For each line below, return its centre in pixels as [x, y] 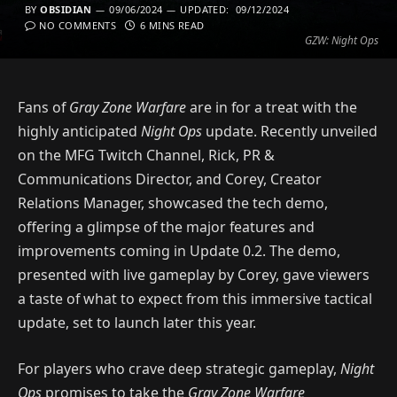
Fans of [43, 107]
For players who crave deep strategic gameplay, [179, 368]
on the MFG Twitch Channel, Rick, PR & [146, 155]
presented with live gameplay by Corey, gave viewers [194, 275]
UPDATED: [205, 9]
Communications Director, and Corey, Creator [170, 179]
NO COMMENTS [78, 25]
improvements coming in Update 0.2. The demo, [179, 251]
